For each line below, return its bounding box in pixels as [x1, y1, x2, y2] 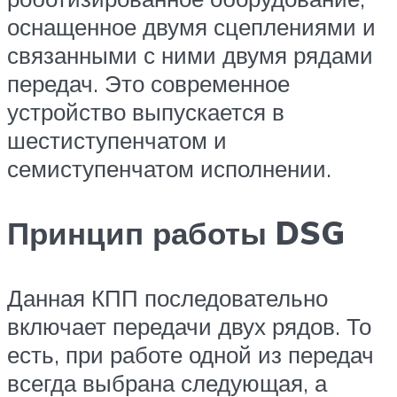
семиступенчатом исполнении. [7, 153, 331, 183]
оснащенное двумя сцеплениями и [7, 12, 376, 41]
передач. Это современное [7, 68, 290, 97]
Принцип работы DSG [7, 213, 345, 253]
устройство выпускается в [7, 97, 284, 126]
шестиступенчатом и [7, 125, 227, 154]
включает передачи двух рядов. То [7, 312, 371, 341]
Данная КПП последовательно [7, 284, 328, 313]
